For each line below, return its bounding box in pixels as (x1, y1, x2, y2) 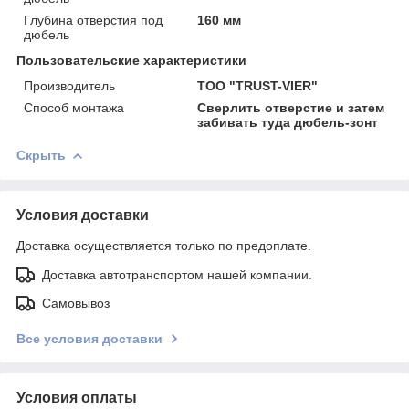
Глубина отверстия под (24, 12, 163, 27)
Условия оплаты (16, 389, 137, 405)
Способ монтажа (24, 100, 124, 115)
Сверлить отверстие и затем (197, 100, 385, 115)
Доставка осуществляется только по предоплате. (16, 237, 311, 253)
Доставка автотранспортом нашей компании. (42, 267, 312, 282)
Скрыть (16, 147, 66, 163)
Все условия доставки (16, 330, 163, 346)
